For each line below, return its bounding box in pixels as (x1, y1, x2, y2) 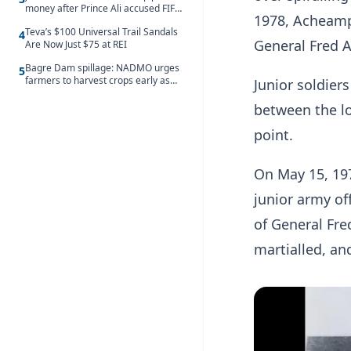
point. (254, 125, 293, 144)
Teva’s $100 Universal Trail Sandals (25, 25, 178, 38)
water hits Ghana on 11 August (25, 86, 159, 100)
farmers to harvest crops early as (25, 74, 170, 87)
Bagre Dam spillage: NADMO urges (25, 61, 179, 74)
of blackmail (25, 14, 78, 27)
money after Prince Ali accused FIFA (25, 2, 181, 15)
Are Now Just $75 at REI (25, 38, 127, 51)
